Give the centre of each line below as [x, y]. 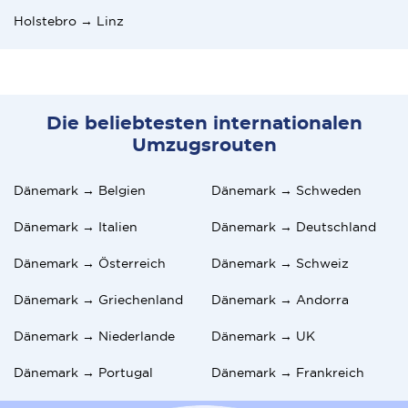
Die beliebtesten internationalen [204, 123]
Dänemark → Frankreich [288, 372]
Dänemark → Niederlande [94, 336]
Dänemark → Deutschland [294, 226]
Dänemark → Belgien [80, 190]
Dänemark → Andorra [280, 299]
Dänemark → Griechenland [98, 299]
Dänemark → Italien [76, 226]
